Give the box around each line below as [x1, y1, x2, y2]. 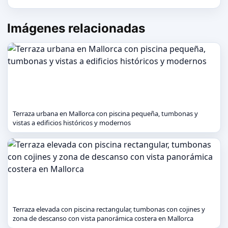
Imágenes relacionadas [7, 21, 145, 36]
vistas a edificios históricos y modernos [13, 118, 131, 127]
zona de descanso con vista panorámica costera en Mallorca [13, 214, 193, 223]
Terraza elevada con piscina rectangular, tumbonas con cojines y [13, 205, 205, 214]
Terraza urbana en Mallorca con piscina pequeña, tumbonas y [13, 109, 198, 118]
